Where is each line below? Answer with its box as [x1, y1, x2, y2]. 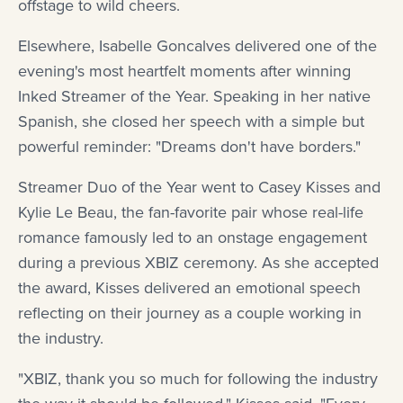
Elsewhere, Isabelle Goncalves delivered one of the [18, 34, 377, 58]
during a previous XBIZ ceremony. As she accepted [18, 251, 379, 275]
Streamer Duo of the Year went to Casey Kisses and [18, 175, 381, 200]
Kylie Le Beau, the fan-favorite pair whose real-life [18, 201, 363, 225]
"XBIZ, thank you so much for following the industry [18, 367, 378, 391]
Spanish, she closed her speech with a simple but [18, 110, 364, 134]
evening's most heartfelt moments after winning [18, 59, 351, 84]
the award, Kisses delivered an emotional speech [18, 276, 361, 300]
